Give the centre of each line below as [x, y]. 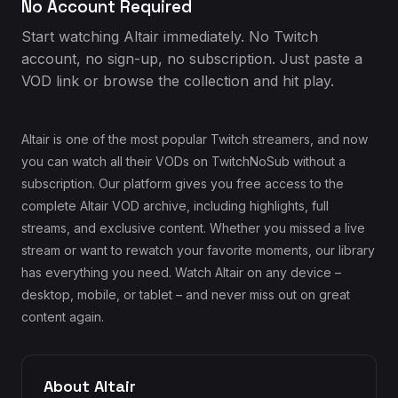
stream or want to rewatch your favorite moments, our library [198, 250]
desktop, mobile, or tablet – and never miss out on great [186, 295]
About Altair [90, 386]
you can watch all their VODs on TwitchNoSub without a [183, 161]
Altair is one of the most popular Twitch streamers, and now [195, 139]
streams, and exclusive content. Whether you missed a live [193, 228]
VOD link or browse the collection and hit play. [178, 81]
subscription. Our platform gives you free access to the [183, 183]
